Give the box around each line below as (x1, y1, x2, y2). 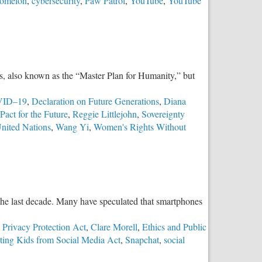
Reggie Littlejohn (73, 107, 137, 120)
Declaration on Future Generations (32, 94, 159, 107)
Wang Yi (56, 120, 89, 133)
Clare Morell (91, 220, 137, 233)
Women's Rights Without (94, 120, 186, 133)
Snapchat (125, 233, 159, 246)
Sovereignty (142, 107, 185, 120)
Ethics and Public (142, 220, 206, 233)
